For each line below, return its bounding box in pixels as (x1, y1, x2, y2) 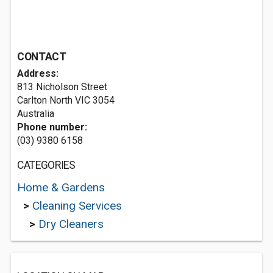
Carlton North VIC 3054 (17, 94, 115, 106)
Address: (17, 68, 58, 79)
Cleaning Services (32, 199, 122, 213)
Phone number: (17, 121, 87, 133)
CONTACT (17, 51, 66, 63)
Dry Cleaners (38, 217, 104, 231)
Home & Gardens (17, 180, 105, 194)
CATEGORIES (17, 159, 76, 171)
